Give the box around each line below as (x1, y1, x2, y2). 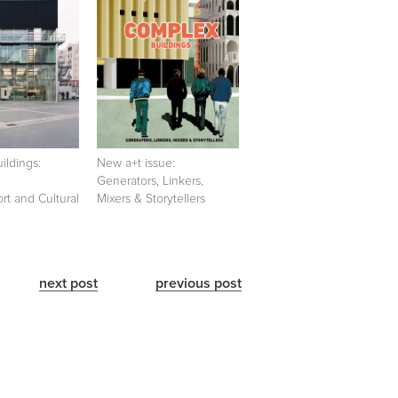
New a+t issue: (97, 156, 175, 170)
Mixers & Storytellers (97, 192, 205, 205)
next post (39, 275, 98, 291)
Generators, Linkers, (97, 174, 203, 187)
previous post (155, 275, 242, 291)
